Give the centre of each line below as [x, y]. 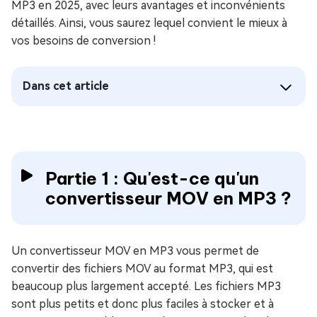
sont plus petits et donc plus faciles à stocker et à [143, 304]
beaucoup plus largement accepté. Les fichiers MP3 [146, 286]
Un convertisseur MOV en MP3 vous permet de [135, 251]
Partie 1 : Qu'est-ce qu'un [152, 178]
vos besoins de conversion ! [83, 41]
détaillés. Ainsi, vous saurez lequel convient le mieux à [149, 23]
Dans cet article [66, 86]
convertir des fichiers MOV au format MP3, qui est [142, 269]
